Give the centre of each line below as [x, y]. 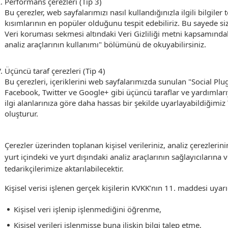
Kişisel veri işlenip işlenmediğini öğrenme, [87, 209]
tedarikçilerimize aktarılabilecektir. [64, 168]
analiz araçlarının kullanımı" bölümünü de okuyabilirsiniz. [105, 44]
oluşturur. [21, 113]
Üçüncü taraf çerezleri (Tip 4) [63, 71]
